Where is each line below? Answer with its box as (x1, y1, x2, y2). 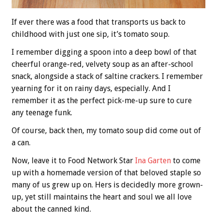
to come (171, 155, 201, 165)
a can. (12, 138, 31, 147)
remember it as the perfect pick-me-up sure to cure (12, 95, 192, 105)
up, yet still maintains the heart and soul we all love (12, 192, 192, 201)
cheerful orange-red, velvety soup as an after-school (12, 59, 193, 69)
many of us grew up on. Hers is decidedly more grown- (12, 180, 203, 189)
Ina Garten (135, 155, 171, 165)
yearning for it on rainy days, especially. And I (12, 83, 170, 93)
